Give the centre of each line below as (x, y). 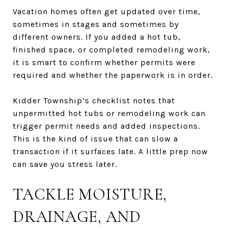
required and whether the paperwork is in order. (113, 75)
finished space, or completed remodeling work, (111, 49)
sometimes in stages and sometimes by (96, 24)
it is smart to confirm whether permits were (104, 62)
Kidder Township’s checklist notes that (94, 100)
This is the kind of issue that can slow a (95, 138)
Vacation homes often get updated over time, (107, 11)
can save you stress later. (65, 164)
